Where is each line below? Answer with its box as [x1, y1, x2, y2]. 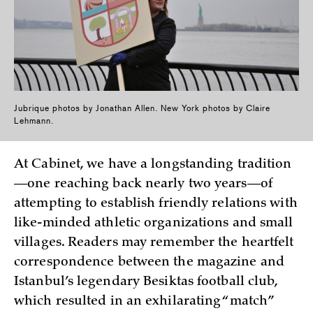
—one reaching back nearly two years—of [14, 178, 272, 191]
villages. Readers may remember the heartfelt [14, 237, 294, 249]
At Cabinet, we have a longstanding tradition [14, 159, 292, 171]
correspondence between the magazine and [14, 256, 284, 269]
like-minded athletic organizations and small [14, 217, 293, 230]
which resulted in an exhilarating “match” [14, 296, 273, 308]
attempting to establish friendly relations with [14, 198, 298, 210]
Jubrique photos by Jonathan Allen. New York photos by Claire [14, 103, 270, 113]
